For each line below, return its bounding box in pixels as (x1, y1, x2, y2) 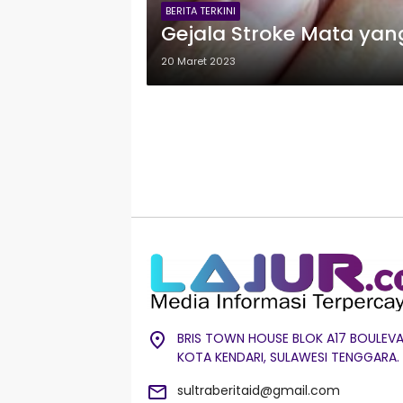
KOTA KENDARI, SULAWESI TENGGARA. (177, 348, 399, 367)
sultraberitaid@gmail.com (177, 381, 340, 400)
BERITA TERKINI (166, 4, 236, 18)
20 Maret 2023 (161, 54, 236, 68)
